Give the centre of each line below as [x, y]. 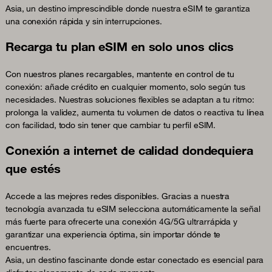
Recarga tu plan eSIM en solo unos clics [120, 46]
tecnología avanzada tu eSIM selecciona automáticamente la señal [133, 209]
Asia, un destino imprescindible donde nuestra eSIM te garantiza [128, 8]
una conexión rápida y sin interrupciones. [84, 21]
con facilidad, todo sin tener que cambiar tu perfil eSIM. [111, 125]
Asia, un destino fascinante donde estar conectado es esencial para [135, 260]
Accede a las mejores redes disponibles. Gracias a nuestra [118, 196]
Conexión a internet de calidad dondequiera [129, 150]
